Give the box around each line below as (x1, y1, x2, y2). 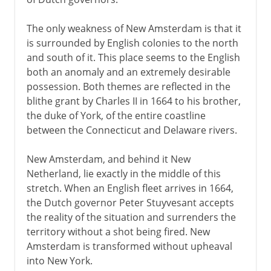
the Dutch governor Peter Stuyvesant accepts (26, 195, 234, 209)
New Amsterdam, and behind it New (26, 152, 191, 166)
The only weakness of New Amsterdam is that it (26, 21, 241, 35)
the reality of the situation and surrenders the (26, 210, 236, 224)
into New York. (26, 253, 93, 267)
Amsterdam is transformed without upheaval (26, 239, 232, 253)
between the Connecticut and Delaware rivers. (26, 123, 237, 137)
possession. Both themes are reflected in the (26, 79, 230, 93)
